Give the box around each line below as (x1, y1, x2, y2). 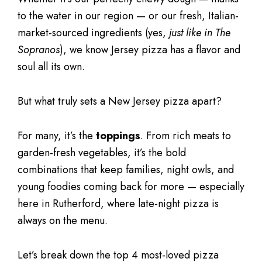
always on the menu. (18, 213, 108, 228)
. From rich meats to (140, 128, 231, 143)
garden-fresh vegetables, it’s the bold (18, 145, 186, 160)
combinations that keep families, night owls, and (18, 162, 234, 177)
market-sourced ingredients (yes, (18, 25, 169, 40)
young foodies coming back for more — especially (18, 179, 244, 194)
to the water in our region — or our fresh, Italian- (18, 8, 239, 23)
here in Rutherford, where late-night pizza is (18, 196, 219, 211)
